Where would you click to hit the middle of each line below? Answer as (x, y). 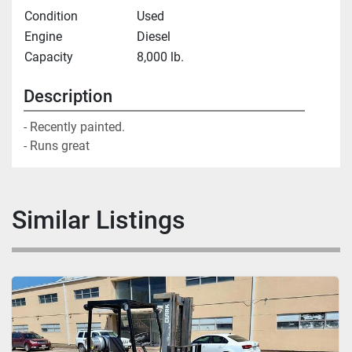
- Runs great (57, 146)
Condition (51, 16)
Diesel (154, 37)
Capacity (49, 57)
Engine (43, 37)
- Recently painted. (76, 127)
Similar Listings (106, 220)
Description (68, 97)
